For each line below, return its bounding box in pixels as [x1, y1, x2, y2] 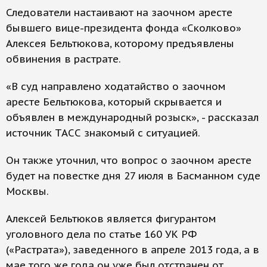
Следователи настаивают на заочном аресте [6, 6, 232, 20]
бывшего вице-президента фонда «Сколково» [6, 21, 241, 35]
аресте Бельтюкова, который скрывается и [6, 95, 222, 109]
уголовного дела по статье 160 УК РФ [6, 228, 197, 241]
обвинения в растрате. [6, 52, 121, 66]
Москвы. [6, 185, 49, 198]
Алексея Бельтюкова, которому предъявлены [6, 37, 234, 51]
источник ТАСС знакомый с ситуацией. [6, 126, 200, 140]
